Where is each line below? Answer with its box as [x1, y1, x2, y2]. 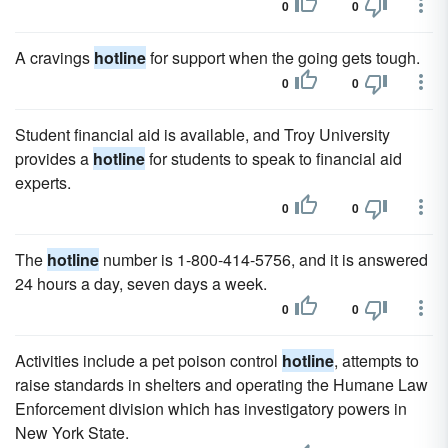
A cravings [15, 46, 94, 69]
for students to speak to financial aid [145, 147, 402, 170]
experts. [15, 171, 71, 194]
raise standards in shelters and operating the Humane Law [15, 373, 428, 396]
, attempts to [334, 349, 419, 372]
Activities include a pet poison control [15, 349, 282, 372]
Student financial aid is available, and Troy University [15, 123, 390, 146]
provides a [15, 147, 93, 170]
